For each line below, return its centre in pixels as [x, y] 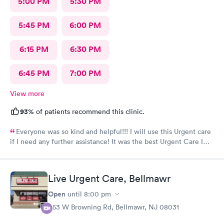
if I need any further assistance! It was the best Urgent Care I [106, 141]
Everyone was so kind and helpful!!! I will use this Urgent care [113, 131]
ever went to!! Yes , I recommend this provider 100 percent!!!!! [132, 153]
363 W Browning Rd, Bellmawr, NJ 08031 [113, 207]
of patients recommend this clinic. [89, 111]
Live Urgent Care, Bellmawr [109, 178]
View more [27, 93]
